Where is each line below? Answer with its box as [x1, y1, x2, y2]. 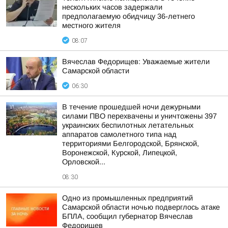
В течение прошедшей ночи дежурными [62, 103, 201, 111]
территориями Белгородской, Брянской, [62, 139, 199, 148]
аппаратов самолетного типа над [62, 130, 177, 138]
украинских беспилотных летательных [62, 121, 193, 129]
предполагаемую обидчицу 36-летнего [62, 12, 195, 20]
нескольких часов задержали [62, 3, 162, 11]
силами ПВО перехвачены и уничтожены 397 [62, 112, 217, 120]
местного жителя [62, 21, 121, 30]
